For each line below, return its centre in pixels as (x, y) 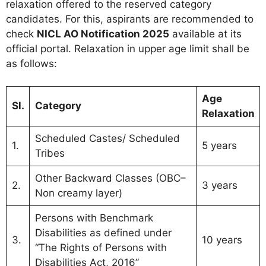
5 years (219, 145)
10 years (222, 240)
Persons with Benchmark (94, 218)
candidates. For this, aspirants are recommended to (130, 19)
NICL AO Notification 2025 (103, 34)
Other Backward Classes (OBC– (110, 178)
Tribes (50, 153)
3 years (219, 185)
